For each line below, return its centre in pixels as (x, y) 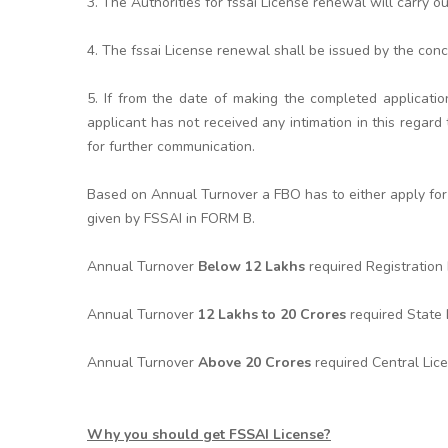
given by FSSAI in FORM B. (171, 218)
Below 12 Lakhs (251, 266)
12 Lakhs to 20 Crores (272, 314)
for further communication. (171, 146)
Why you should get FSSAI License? (209, 434)
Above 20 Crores (254, 362)
